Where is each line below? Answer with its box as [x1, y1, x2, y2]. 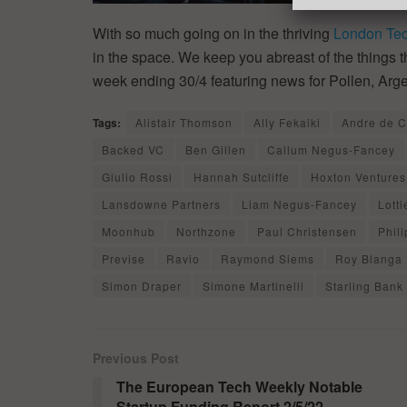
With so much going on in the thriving [93, 22, 333, 44]
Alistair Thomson [135, 114, 233, 130]
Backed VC [102, 141, 164, 157]
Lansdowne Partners [102, 195, 221, 212]
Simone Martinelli [203, 277, 304, 293]
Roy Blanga [335, 250, 402, 266]
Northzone [176, 223, 236, 239]
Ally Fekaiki [253, 114, 321, 130]
